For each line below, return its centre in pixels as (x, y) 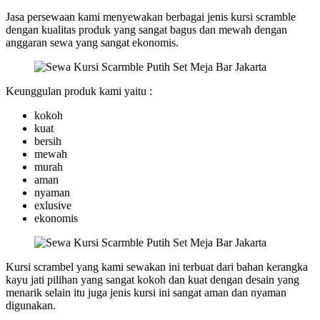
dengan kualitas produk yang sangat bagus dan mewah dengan (146, 30)
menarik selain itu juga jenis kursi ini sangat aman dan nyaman (146, 293)
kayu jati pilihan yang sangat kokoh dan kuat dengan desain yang (152, 280)
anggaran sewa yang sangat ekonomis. (92, 43)
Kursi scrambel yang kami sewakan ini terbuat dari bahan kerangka (157, 267)
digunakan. (31, 306)
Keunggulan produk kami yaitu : (79, 91)
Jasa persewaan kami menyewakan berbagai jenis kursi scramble (151, 17)
